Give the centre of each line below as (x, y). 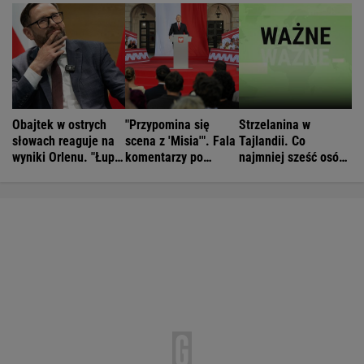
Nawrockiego (160, 189)
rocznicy (147, 173)
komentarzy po (165, 157)
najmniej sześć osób (292, 157)
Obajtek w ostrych (59, 124)
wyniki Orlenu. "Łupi (65, 157)
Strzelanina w (274, 124)
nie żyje (259, 173)
